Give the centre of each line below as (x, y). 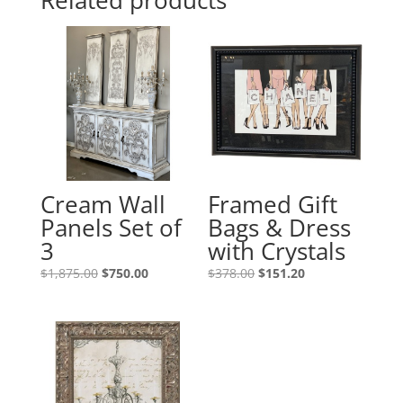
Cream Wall (103, 205)
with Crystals (277, 251)
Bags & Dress (280, 228)
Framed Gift (273, 205)
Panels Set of (111, 228)
